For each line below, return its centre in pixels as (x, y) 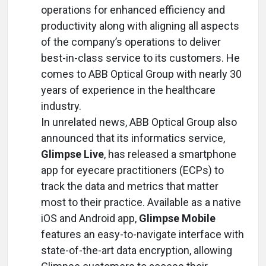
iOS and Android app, (90, 218)
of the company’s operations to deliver (131, 42)
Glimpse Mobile (177, 218)
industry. (61, 106)
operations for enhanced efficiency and (133, 10)
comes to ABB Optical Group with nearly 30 (141, 74)
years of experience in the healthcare (128, 90)
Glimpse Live (72, 154)
